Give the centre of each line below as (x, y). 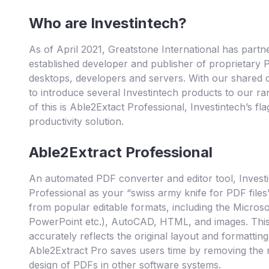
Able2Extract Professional (121, 153)
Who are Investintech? (108, 23)
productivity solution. (76, 122)
